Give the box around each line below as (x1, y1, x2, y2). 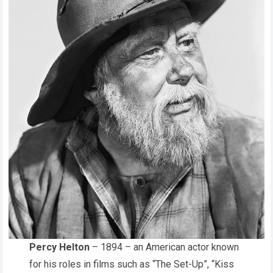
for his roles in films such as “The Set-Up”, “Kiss (29, 258, 234, 270)
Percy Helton (29, 241, 90, 253)
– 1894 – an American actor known (90, 241, 239, 253)
